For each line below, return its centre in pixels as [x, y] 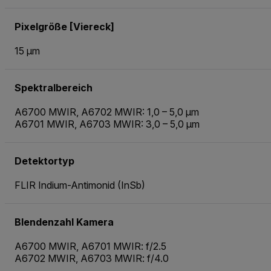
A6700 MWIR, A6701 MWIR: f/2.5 [90, 246]
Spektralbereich [54, 87]
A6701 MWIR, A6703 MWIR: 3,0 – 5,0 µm [107, 124]
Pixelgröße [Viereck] [64, 26]
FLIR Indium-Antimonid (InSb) [80, 185]
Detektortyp [44, 161]
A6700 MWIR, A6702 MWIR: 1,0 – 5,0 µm [107, 112]
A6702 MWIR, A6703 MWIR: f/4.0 [92, 258]
